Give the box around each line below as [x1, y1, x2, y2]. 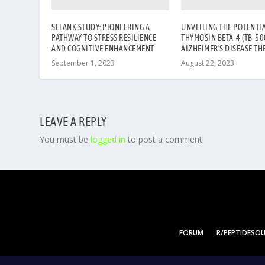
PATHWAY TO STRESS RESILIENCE [51, 33, 157, 43]
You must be [40, 133, 91, 145]
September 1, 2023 [51, 57, 115, 68]
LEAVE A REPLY [40, 114, 107, 128]
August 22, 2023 [181, 57, 234, 68]
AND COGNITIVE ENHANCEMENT [51, 43, 154, 53]
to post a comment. [125, 133, 205, 145]
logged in [91, 133, 126, 145]
